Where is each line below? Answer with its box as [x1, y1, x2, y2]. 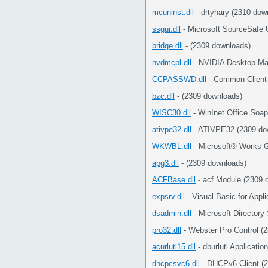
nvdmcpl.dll [152, 58, 191, 67]
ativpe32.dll [152, 125, 191, 134]
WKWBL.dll [152, 142, 191, 151]
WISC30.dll [152, 108, 191, 117]
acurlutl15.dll [152, 242, 196, 251]
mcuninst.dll [152, 8, 194, 17]
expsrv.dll [152, 192, 185, 201]
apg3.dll [152, 159, 179, 167]
